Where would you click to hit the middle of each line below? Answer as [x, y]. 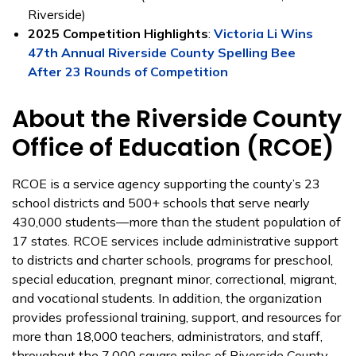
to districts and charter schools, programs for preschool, [172, 260]
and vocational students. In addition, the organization [167, 298]
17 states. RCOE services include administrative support [175, 241]
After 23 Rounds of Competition [128, 72]
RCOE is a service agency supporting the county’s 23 [166, 184]
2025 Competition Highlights [118, 33]
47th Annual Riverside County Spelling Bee [162, 52]
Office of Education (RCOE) [173, 148]
